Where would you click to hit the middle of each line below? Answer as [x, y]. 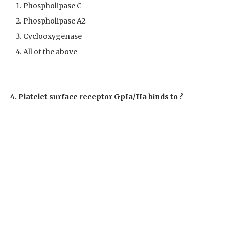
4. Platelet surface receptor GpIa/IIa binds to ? [97, 96]
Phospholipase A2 [54, 21]
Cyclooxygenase [52, 36]
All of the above [50, 51]
